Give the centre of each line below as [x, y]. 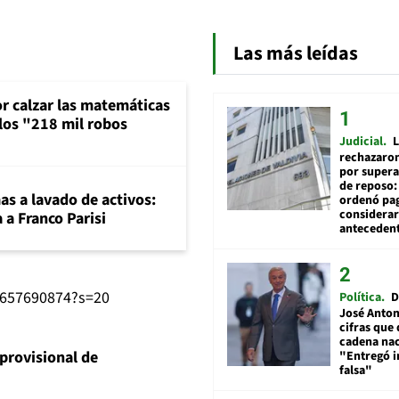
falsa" [356, 370]
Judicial [361, 141]
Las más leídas [296, 53]
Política [360, 297]
